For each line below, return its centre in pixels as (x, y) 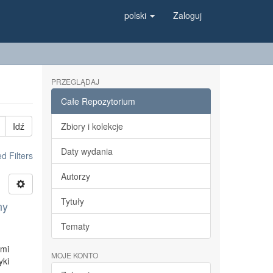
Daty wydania (87, 151)
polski (136, 15)
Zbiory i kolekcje (92, 126)
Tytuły (72, 201)
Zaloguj (187, 15)
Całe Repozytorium (98, 101)
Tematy (75, 226)
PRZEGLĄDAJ (75, 81)
